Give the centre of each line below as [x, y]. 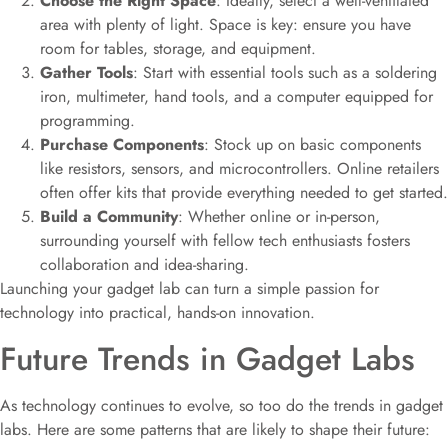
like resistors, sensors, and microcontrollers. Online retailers [239, 169]
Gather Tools [86, 73]
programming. [87, 121]
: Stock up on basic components [312, 145]
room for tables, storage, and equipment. [178, 49]
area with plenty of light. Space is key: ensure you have [225, 25]
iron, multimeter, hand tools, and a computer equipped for [236, 97]
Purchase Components [122, 145]
